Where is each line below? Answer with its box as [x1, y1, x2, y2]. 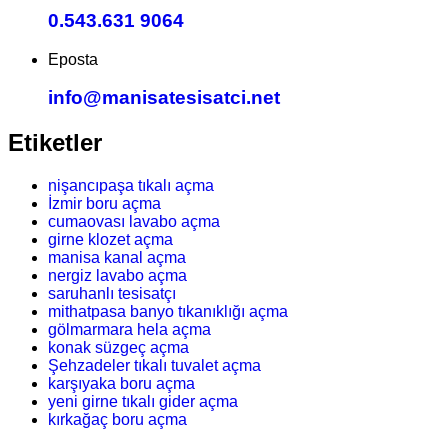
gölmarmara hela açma [48, 321, 211, 339]
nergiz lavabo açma [48, 267, 187, 285]
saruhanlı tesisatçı [48, 285, 176, 303]
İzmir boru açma [48, 195, 161, 213]
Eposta [48, 50, 98, 68]
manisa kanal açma [48, 249, 186, 267]
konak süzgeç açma [48, 339, 189, 357]
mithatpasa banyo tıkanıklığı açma [48, 303, 288, 321]
